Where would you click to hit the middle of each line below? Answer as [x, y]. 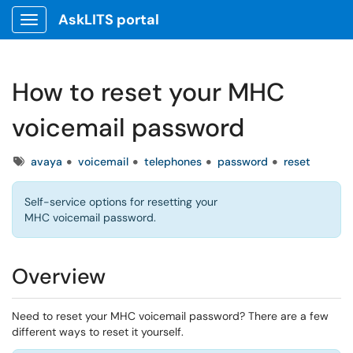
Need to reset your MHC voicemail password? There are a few [170, 316]
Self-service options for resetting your [121, 202]
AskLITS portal [109, 20]
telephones [173, 162]
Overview [59, 276]
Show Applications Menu [91, 32]
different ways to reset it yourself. [99, 332]
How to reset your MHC [148, 92]
